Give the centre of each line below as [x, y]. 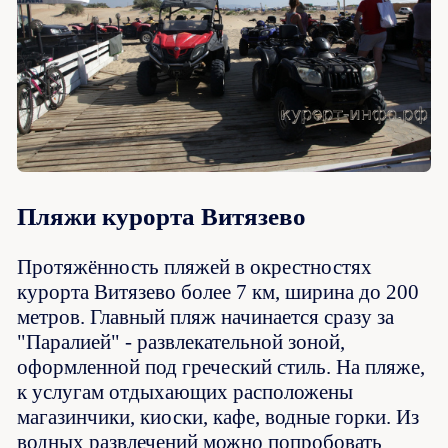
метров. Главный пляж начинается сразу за [206, 317]
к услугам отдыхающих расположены [185, 392]
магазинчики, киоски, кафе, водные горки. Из [218, 417]
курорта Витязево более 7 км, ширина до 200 [218, 292]
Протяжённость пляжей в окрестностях [195, 267]
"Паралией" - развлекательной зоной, [181, 342]
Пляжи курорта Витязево [162, 216]
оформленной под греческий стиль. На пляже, [221, 367]
